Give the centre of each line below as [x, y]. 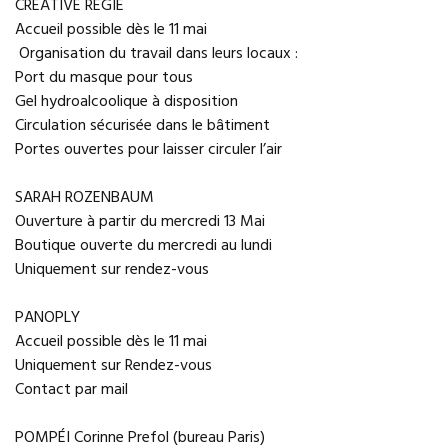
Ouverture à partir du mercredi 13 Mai [140, 222]
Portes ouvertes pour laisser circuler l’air [148, 150]
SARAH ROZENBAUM [84, 198]
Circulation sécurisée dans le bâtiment [142, 126]
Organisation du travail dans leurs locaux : [156, 54]
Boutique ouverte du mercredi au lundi [143, 246]
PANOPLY [47, 318]
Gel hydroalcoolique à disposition [126, 102]
